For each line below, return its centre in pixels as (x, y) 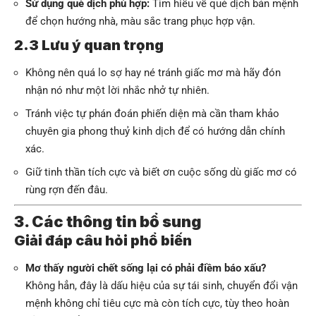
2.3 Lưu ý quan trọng (89, 45)
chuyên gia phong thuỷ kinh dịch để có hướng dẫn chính (155, 132)
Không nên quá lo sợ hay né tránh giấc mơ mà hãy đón (153, 73)
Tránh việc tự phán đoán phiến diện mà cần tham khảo (152, 114)
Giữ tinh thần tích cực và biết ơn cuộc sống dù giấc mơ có (161, 172)
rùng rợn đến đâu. (67, 190)
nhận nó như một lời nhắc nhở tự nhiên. (117, 91)
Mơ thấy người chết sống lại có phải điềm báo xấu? (146, 268)
